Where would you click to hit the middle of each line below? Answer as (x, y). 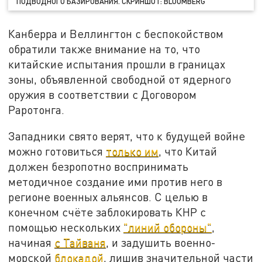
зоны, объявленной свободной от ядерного (120, 79)
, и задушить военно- (161, 243)
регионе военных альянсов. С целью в (108, 197)
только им (132, 151)
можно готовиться (57, 151)
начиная (32, 243)
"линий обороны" (168, 227)
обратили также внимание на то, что (104, 49)
